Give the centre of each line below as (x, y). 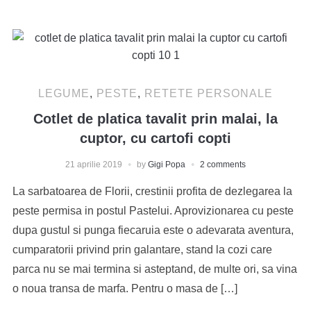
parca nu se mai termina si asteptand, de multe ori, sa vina (154, 269)
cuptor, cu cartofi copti (155, 138)
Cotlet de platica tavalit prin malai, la (155, 118)
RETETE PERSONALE (209, 93)
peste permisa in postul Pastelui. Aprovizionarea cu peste (153, 210)
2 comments (223, 164)
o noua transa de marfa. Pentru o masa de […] (125, 288)
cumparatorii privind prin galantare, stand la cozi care (142, 249)
